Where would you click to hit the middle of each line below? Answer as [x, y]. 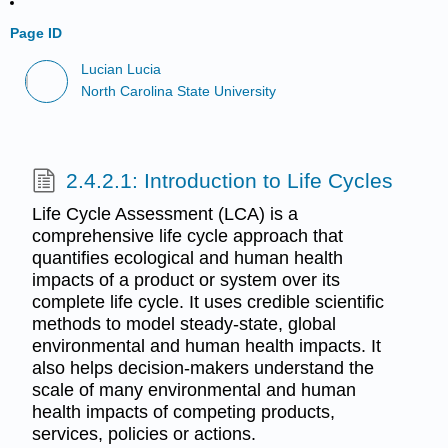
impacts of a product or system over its [185, 279]
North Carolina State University [179, 92]
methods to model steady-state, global [183, 323]
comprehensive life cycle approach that [187, 235]
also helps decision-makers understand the [202, 367]
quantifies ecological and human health [187, 257]
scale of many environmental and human [193, 389]
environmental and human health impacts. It [206, 345]
